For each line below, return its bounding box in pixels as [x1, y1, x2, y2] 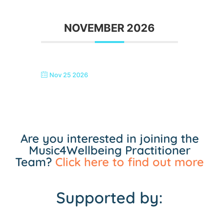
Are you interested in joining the [20, 131, 199, 146]
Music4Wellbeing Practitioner [28, 143, 191, 158]
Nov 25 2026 [49, 71, 88, 79]
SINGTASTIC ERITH [41, 85, 109, 94]
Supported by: [56, 188, 163, 208]
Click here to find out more [55, 154, 204, 170]
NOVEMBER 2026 [64, 22, 155, 35]
